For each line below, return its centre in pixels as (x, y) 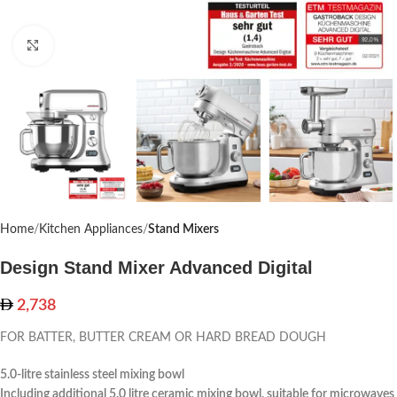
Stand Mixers (183, 230)
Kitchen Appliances (91, 230)
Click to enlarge (92, 46)
